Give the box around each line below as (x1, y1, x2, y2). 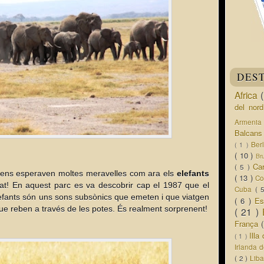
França (235, 218, 261, 229)
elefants (177, 169, 210, 178)
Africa (235, 88, 260, 101)
